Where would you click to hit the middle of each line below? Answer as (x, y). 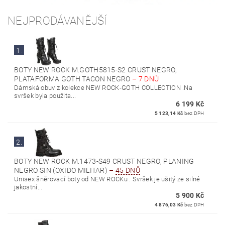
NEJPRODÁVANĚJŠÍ (58, 21)
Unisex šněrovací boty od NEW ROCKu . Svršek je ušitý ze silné (107, 179)
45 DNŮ (128, 171)
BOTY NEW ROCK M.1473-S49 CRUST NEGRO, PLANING (104, 161)
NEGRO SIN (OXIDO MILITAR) (62, 171)
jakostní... (28, 187)
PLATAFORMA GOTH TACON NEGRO (73, 79)
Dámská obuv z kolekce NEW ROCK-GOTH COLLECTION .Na (103, 88)
